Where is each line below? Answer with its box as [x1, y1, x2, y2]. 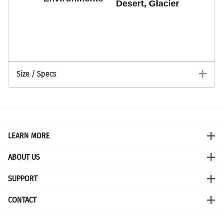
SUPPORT [8, 174, 37, 184]
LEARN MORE [8, 131, 50, 141]
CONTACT [8, 195, 36, 205]
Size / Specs [16, 69, 56, 79]
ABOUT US [8, 152, 40, 162]
